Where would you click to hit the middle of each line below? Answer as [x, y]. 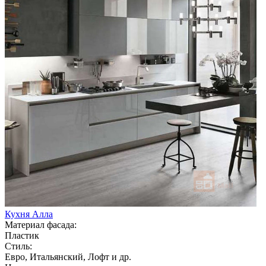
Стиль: [18, 246]
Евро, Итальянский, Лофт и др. [68, 256]
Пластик [22, 235]
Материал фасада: [41, 224]
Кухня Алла [29, 214]
